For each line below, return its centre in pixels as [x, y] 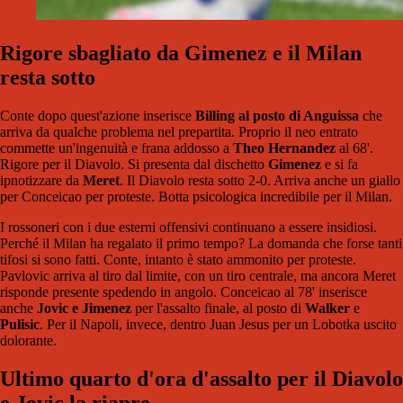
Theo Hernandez [284, 148]
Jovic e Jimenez [84, 308]
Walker [327, 308]
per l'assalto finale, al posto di [218, 308]
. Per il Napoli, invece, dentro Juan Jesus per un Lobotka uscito [218, 324]
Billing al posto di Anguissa [277, 115]
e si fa [340, 164]
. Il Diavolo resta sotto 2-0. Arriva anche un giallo [260, 180]
